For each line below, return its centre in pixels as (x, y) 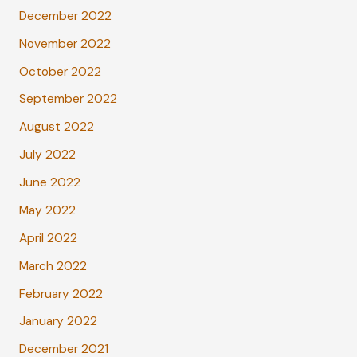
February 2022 (61, 294)
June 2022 (49, 183)
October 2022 (60, 71)
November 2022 (65, 43)
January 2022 (58, 322)
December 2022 (65, 16)
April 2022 (48, 238)
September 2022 (68, 99)
